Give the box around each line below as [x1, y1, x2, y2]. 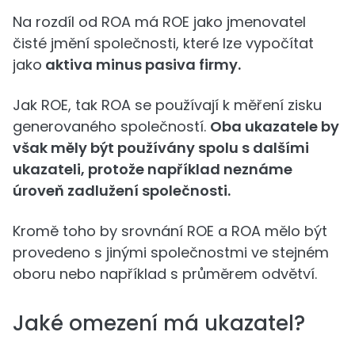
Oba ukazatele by [210, 116, 339, 137]
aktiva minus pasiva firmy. [42, 55, 241, 75]
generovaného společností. [13, 116, 210, 137]
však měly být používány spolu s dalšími [13, 138, 309, 158]
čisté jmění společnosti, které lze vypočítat [13, 33, 314, 54]
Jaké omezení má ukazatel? [13, 309, 305, 338]
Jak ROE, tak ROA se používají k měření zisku [13, 95, 322, 116]
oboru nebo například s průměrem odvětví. [13, 264, 317, 284]
